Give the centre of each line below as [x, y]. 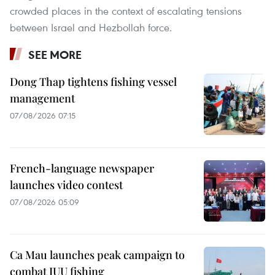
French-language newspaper [82, 168]
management [42, 98]
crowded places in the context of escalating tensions [126, 10]
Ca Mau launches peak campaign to [97, 254]
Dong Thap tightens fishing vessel [93, 81]
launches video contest [66, 184]
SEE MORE [55, 54]
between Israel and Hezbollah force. [91, 27]
